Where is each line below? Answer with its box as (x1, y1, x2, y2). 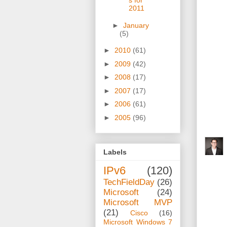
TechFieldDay (103, 177, 155, 187)
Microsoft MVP (103, 198, 172, 208)
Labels (103, 148, 127, 157)
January (123, 21, 149, 29)
